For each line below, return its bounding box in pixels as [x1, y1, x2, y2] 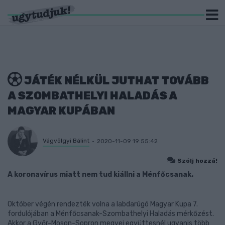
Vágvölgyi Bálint [43, 137, 89, 144]
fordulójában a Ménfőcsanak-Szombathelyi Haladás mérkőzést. [8, 209, 214, 218]
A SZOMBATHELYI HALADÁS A [8, 89, 177, 102]
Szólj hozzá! [177, 157, 217, 164]
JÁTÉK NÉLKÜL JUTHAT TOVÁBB [22, 74, 209, 87]
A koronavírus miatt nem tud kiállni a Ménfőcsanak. [8, 170, 193, 179]
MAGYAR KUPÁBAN [8, 104, 115, 118]
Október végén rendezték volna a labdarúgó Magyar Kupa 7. [8, 200, 198, 208]
